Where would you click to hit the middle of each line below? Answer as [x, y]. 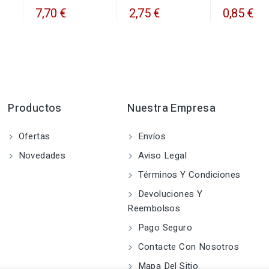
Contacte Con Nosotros [187, 247]
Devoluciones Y [169, 194]
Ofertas [33, 137]
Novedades [41, 156]
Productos [35, 109]
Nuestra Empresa [172, 109]
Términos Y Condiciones [188, 175]
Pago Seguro [164, 228]
